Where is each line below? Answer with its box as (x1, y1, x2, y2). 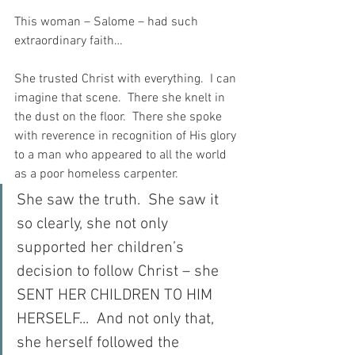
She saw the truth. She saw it (17, 191, 223, 211)
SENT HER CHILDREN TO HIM (17, 286, 216, 306)
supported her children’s (17, 239, 188, 258)
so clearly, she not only (17, 215, 172, 235)
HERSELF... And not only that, (17, 310, 218, 330)
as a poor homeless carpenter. (14, 166, 178, 183)
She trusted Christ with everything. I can (14, 71, 239, 88)
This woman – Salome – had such (14, 14, 201, 31)
